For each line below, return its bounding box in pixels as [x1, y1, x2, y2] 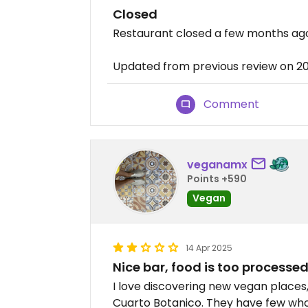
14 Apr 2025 [186, 242, 232, 254]
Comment [203, 96, 260, 112]
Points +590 [187, 171, 247, 186]
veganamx [187, 156, 247, 173]
